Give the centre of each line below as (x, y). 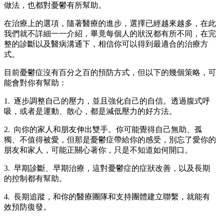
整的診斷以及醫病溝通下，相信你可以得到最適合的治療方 (106, 44)
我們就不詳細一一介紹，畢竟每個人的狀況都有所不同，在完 (110, 34)
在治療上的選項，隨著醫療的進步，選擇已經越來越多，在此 (110, 24)
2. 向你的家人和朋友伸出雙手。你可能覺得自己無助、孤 (103, 130)
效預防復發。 (27, 207)
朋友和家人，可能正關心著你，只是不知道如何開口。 (98, 150)
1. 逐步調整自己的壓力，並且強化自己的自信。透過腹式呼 (107, 101)
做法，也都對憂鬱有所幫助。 (55, 5)
